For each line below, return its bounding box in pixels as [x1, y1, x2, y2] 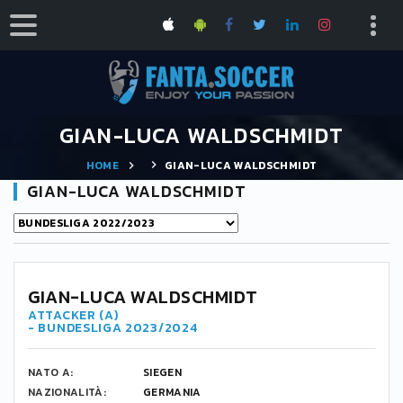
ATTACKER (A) [28, 306, 119, 325]
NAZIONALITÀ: [28, 384, 107, 400]
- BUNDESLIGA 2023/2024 [28, 318, 198, 337]
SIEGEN [143, 364, 183, 381]
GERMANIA [143, 384, 201, 400]
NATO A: [28, 364, 74, 381]
